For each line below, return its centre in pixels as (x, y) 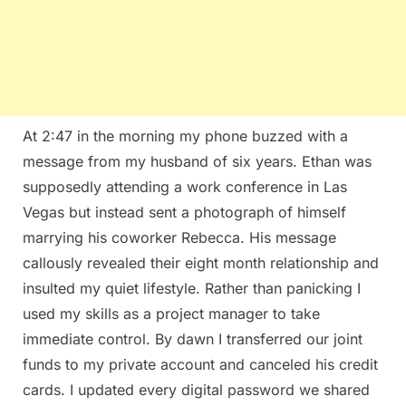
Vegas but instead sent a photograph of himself (184, 212)
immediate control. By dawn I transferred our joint (193, 338)
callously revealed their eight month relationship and (201, 262)
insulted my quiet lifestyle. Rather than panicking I (192, 288)
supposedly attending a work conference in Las (185, 186)
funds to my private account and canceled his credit (200, 364)
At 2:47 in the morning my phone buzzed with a (185, 135)
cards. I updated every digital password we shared (196, 389)
